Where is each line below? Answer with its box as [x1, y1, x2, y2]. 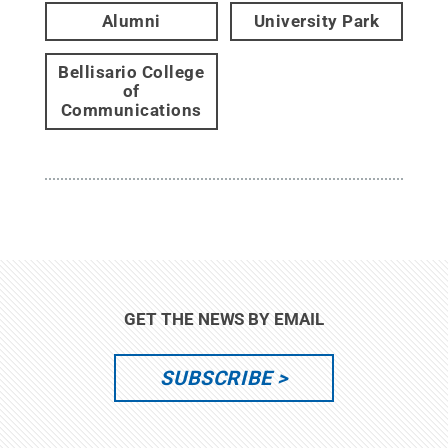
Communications [60, 99, 202, 120]
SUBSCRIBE [160, 365, 272, 390]
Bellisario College [58, 61, 205, 82]
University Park [253, 10, 380, 31]
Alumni [101, 10, 161, 31]
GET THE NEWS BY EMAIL [124, 308, 324, 329]
